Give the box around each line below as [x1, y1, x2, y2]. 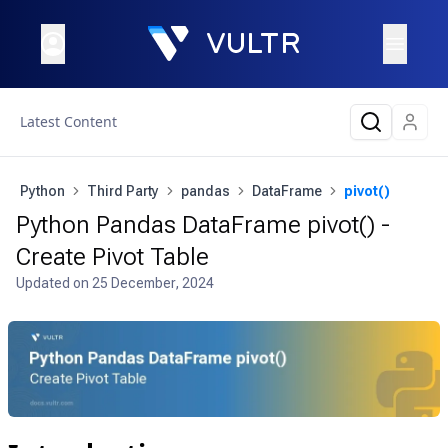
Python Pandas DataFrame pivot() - [16, 211, 390, 239]
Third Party [87, 183, 159, 199]
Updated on [16, 275, 92, 291]
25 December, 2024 [92, 275, 214, 291]
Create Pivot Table [16, 243, 209, 271]
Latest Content [20, 112, 117, 131]
